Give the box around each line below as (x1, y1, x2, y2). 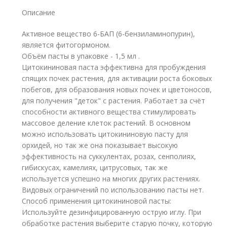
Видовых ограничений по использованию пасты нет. (22, 185, 204, 195)
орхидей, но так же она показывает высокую (22, 140, 178, 150)
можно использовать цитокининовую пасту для (22, 129, 188, 139)
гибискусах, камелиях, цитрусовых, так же (22, 163, 168, 172)
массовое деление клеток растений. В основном (22, 118, 191, 128)
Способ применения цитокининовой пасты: (22, 196, 172, 206)
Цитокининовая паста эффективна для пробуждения (22, 62, 206, 72)
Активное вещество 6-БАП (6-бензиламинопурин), (22, 29, 196, 39)
